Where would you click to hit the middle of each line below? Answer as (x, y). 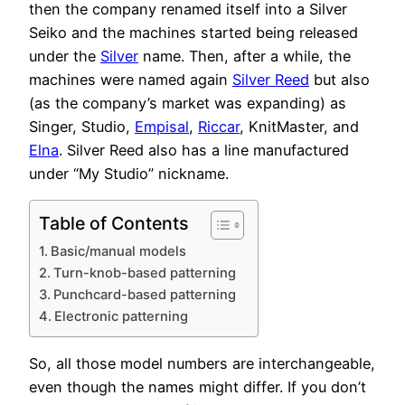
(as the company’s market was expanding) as (188, 103)
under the (65, 56)
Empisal (162, 126)
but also (339, 79)
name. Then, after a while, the (245, 56)
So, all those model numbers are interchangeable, (202, 364)
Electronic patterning (121, 316)
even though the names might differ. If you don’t (198, 387)
